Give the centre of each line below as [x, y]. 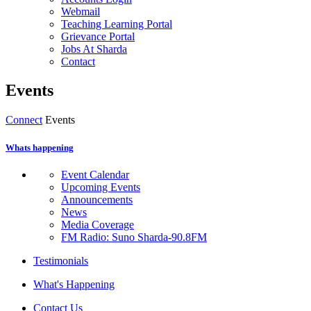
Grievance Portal [98, 36]
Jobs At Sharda [94, 49]
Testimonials [61, 260]
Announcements [97, 199]
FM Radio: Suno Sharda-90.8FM [134, 237]
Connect [24, 120]
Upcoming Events [101, 187]
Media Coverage [98, 224]
